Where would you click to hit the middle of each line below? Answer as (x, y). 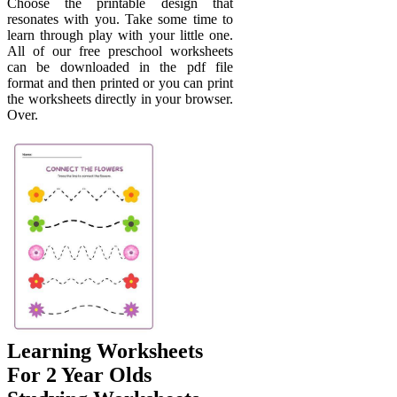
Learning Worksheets (105, 350)
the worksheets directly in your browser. (120, 99)
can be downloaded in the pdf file (120, 67)
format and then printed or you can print (120, 83)
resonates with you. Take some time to (120, 19)
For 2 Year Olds (79, 374)
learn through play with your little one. (120, 35)
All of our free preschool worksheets (120, 51)
